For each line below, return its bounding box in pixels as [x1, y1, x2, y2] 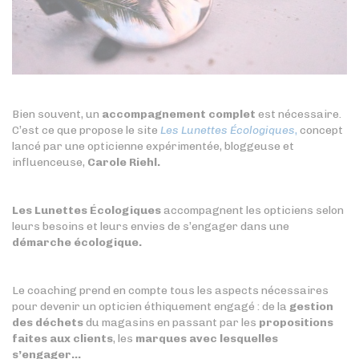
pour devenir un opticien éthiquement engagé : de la [12, 300, 289, 314]
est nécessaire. [256, 107, 341, 122]
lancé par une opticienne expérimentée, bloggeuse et [12, 139, 294, 154]
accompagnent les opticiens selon [161, 204, 344, 218]
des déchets [12, 316, 83, 330]
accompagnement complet [102, 107, 256, 122]
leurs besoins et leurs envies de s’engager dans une [12, 220, 289, 234]
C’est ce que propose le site [12, 123, 160, 138]
